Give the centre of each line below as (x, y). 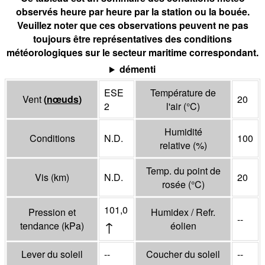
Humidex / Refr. (183, 212)
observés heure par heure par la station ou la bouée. (132, 12)
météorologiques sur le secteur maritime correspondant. (132, 53)
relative (176, 146)
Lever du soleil (52, 254)
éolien (183, 226)
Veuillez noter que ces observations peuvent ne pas (132, 25)
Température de (183, 93)
